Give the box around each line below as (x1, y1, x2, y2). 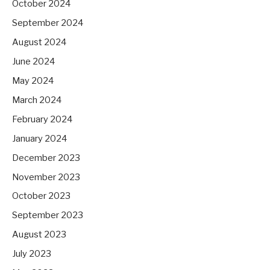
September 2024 (12, 17, 83, 29)
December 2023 (12, 152, 80, 163)
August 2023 (12, 229, 66, 240)
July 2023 (12, 248, 51, 260)
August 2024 (12, 36, 66, 48)
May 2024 (12, 75, 54, 86)
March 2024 (12, 94, 61, 105)
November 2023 (12, 171, 80, 183)
